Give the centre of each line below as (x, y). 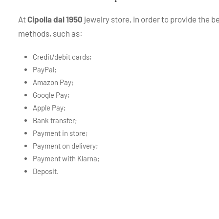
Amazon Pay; (53, 82)
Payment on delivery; (66, 145)
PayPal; (45, 69)
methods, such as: (50, 33)
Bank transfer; (55, 120)
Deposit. (46, 171)
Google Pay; (51, 95)
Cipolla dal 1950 (55, 19)
